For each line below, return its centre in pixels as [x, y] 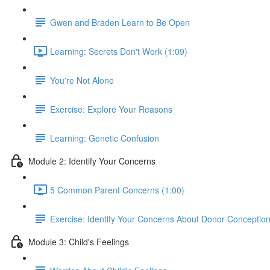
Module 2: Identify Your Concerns [92, 161]
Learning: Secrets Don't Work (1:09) [119, 51]
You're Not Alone [82, 80]
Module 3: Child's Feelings [79, 241]
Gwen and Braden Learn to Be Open [120, 22]
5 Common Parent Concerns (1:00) [117, 190]
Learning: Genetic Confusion [105, 138]
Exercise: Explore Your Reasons [111, 109]
